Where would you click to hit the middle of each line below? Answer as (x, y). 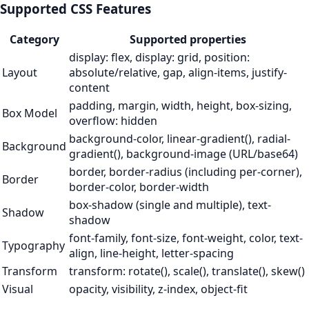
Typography (33, 246)
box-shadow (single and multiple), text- (170, 205)
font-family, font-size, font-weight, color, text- (186, 238)
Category (34, 40)
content (89, 88)
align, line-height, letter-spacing (151, 253)
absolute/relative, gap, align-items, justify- (178, 73)
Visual (18, 289)
